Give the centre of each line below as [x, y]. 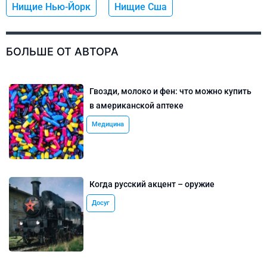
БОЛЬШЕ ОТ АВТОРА [62, 52]
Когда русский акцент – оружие [152, 184]
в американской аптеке [137, 106]
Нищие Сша [141, 7]
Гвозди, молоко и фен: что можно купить [171, 91]
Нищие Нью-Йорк [51, 7]
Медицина [108, 125]
